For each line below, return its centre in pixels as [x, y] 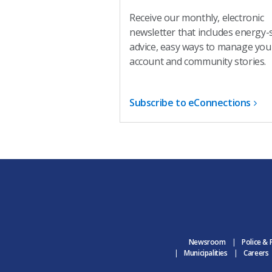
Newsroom [207, 242]
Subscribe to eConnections [190, 103]
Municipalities [206, 253]
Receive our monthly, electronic [197, 18]
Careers [256, 253]
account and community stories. [198, 62]
